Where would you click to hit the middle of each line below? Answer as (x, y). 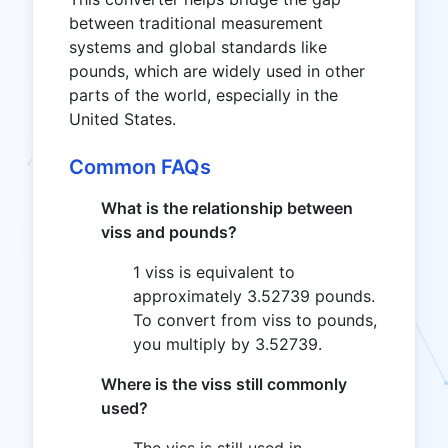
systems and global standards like (198, 47)
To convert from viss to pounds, (255, 320)
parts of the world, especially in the (203, 95)
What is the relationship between (227, 208)
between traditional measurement (196, 23)
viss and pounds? (169, 232)
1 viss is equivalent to (214, 272)
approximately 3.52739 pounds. (254, 296)
